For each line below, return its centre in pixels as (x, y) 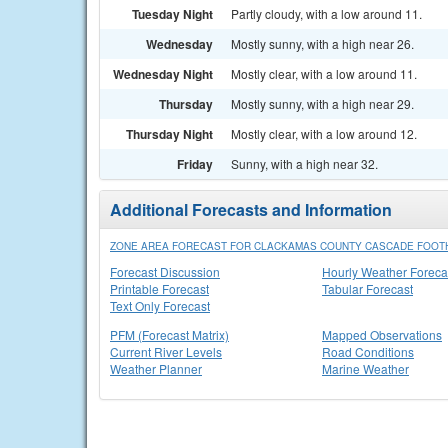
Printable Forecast (159, 288)
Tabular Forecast (367, 288)
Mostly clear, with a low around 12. (324, 133)
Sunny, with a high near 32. (304, 163)
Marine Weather (365, 368)
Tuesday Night (172, 14)
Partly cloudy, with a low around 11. (326, 13)
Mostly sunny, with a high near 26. (322, 43)
